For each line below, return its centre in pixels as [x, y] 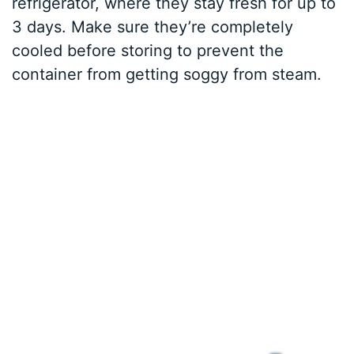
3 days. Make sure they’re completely [153, 26]
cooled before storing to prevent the [148, 50]
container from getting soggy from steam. [167, 74]
